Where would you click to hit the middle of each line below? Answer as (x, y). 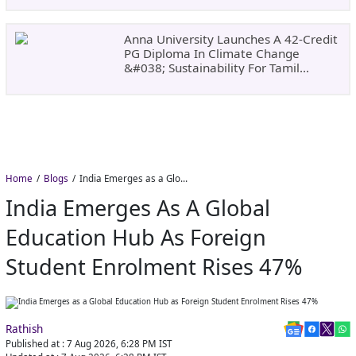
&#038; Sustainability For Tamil (211, 68)
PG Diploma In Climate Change (211, 54)
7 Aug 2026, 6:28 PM (112, 344)
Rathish (25, 329)
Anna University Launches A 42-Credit (230, 39)
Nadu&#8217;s (166, 82)
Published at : (35, 344)
